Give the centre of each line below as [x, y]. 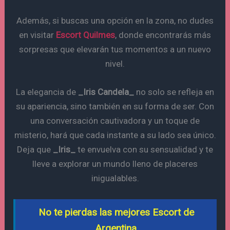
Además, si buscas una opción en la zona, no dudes [115, 20]
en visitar [37, 35]
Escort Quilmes [85, 35]
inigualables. [115, 178]
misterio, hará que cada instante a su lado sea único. [115, 135]
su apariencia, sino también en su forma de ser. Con [115, 106]
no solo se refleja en [174, 92]
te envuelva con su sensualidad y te [144, 149]
